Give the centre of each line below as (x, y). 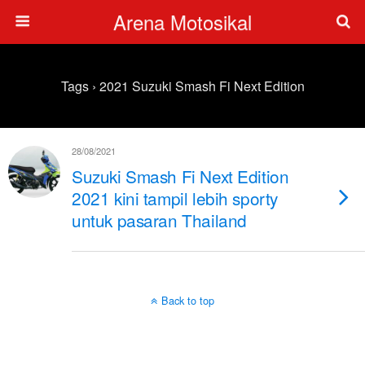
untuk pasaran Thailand (159, 220)
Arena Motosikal (182, 22)
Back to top (188, 300)
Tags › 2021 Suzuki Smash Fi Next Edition (182, 86)
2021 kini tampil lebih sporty (175, 198)
